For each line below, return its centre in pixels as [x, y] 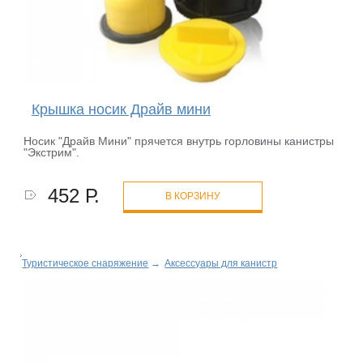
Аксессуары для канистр [221, 264]
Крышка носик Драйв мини [121, 110]
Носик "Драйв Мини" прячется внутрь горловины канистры [179, 141]
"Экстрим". [52, 153]
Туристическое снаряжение [85, 264]
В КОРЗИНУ [193, 196]
